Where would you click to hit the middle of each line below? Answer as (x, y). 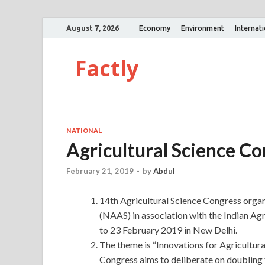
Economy (155, 28)
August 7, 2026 (93, 28)
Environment (203, 28)
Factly (107, 68)
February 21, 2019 (100, 171)
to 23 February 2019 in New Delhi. (168, 230)
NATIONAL (84, 131)
